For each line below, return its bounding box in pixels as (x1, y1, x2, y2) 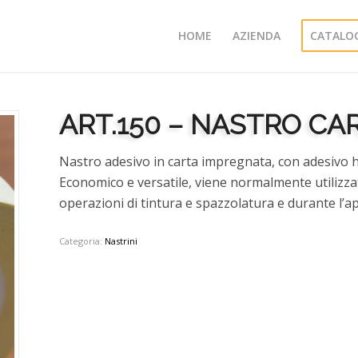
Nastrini (104, 234, 137, 247)
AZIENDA (233, 28, 281, 43)
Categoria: (58, 234, 105, 247)
